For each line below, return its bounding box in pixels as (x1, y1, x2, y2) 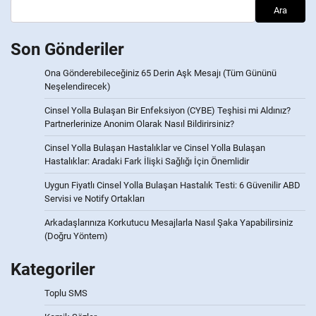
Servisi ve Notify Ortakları (44, 193, 145, 205)
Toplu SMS (44, 288, 87, 299)
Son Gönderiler (11, 39, 124, 60)
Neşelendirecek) (44, 81, 111, 92)
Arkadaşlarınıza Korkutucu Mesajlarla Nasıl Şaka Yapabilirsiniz (44, 217, 293, 229)
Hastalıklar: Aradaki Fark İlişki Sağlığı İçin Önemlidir (44, 156, 249, 167)
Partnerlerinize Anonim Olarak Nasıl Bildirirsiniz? (44, 119, 234, 130)
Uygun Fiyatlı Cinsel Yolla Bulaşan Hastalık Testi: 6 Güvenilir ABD (44, 180, 300, 191)
